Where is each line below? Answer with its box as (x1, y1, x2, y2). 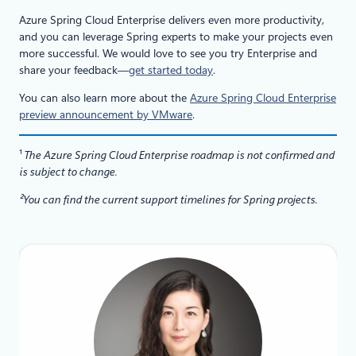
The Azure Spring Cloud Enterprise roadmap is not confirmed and (23, 148, 334, 161)
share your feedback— (19, 63, 129, 76)
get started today (129, 63, 213, 76)
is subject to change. (19, 164, 117, 178)
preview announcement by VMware (19, 107, 192, 121)
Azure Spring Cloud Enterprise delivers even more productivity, (19, 13, 324, 26)
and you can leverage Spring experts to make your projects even (19, 29, 333, 43)
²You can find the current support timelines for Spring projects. (19, 192, 317, 206)
